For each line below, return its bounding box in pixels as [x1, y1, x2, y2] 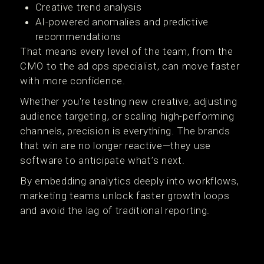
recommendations [35, 31, 121, 42]
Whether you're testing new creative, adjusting [20, 95, 237, 107]
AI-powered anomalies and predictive [35, 16, 209, 28]
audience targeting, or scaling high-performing [20, 110, 235, 122]
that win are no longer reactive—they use [20, 140, 212, 151]
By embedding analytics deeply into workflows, [20, 175, 239, 187]
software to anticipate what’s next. [20, 154, 185, 166]
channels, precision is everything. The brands [20, 125, 230, 137]
